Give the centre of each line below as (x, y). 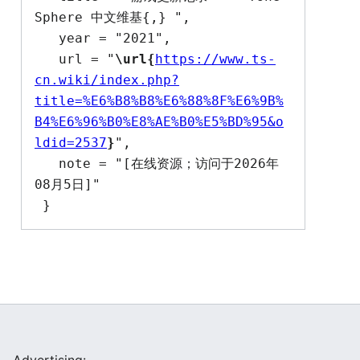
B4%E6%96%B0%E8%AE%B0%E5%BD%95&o (159, 122)
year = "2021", (47, 39)
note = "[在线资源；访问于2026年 (47, 164)
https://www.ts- (215, 59)
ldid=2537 (71, 143)
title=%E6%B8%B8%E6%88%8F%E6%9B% (159, 101)
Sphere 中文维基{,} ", (112, 18)
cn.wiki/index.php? (107, 80)
